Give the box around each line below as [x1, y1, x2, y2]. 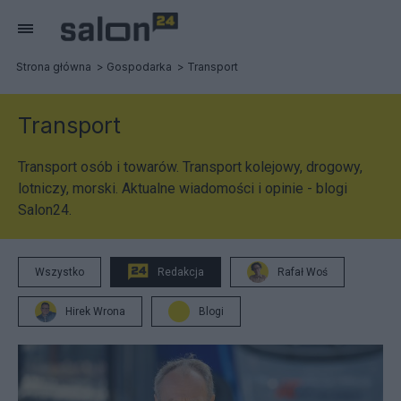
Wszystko [35, 266, 84, 278]
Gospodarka [107, 60, 172, 73]
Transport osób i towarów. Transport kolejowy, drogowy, [18, 158, 363, 175]
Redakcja [158, 266, 204, 278]
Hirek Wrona [65, 305, 125, 318]
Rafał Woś [277, 266, 328, 278]
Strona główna [16, 60, 91, 73]
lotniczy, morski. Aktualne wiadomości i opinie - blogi [18, 180, 347, 197]
